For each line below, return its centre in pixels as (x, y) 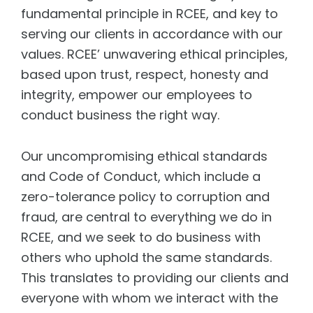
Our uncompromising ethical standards (144, 156)
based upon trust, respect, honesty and (145, 74)
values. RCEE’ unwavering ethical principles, (154, 54)
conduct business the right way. (120, 115)
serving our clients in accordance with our (152, 34)
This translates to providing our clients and (155, 278)
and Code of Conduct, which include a (141, 176)
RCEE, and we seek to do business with (141, 237)
